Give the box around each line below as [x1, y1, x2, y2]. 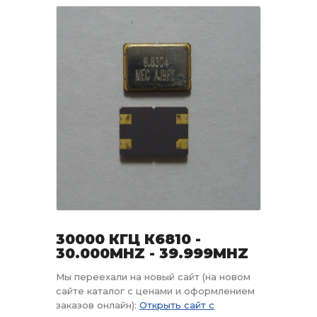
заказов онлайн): [56, 299, 139, 311]
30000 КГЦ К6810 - [56, 231, 201, 248]
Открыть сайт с [139, 299, 214, 311]
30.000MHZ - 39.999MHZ [56, 245, 248, 262]
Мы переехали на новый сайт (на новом [56, 271, 250, 282]
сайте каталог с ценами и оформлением [56, 285, 255, 296]
